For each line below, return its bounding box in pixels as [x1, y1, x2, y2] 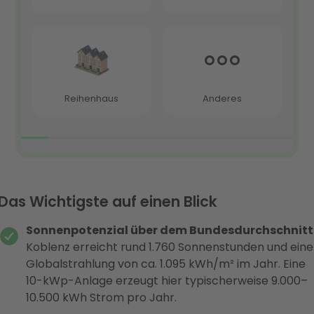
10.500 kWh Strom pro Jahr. [25, 289, 177, 306]
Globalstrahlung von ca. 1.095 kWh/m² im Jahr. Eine [25, 256, 306, 273]
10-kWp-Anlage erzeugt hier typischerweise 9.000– [25, 273, 308, 289]
